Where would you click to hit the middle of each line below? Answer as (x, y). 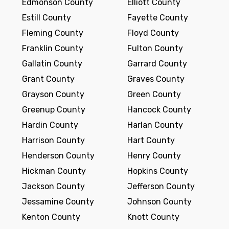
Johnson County (159, 202)
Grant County (48, 79)
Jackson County (53, 186)
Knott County (153, 217)
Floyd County (153, 33)
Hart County (151, 140)
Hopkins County (158, 171)
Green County (154, 94)
